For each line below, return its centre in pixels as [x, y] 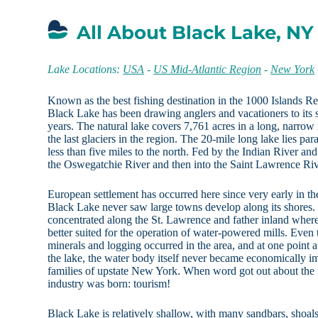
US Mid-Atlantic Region [208, 70]
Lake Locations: [86, 70]
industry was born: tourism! [109, 284]
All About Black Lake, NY [196, 33]
